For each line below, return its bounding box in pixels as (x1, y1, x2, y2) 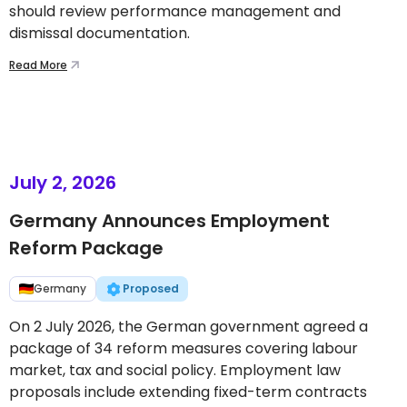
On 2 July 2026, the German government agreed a (9, 316, 368, 337)
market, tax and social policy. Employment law (9, 360, 341, 381)
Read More (9, 57, 67, 73)
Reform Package (9, 235, 164, 261)
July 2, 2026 (9, 170, 116, 195)
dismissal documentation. (9, 23, 190, 44)
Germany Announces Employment (9, 208, 330, 233)
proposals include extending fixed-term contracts (9, 382, 367, 402)
